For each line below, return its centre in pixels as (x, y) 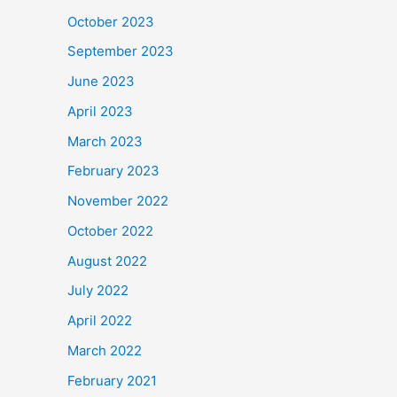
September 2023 (121, 51)
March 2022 (105, 350)
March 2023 (105, 141)
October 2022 (110, 230)
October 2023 (111, 21)
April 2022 (100, 320)
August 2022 (107, 261)
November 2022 (118, 201)
